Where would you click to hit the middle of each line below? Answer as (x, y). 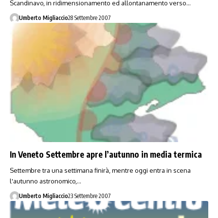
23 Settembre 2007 (89, 196)
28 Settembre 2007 (89, 18)
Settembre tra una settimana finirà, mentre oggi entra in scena (100, 170)
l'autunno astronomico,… (45, 181)
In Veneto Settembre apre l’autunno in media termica (106, 154)
